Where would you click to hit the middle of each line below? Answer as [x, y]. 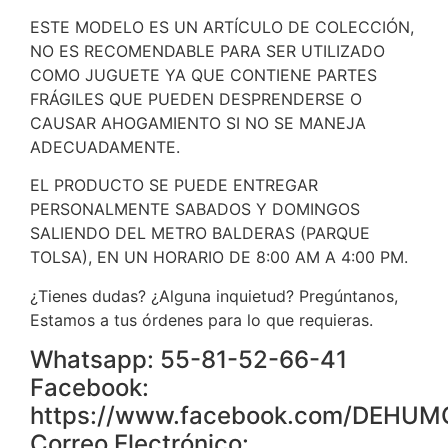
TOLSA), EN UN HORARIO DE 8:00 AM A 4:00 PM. [219, 257]
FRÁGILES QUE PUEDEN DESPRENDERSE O [196, 99]
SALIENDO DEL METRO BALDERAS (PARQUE [200, 233]
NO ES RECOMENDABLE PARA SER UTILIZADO [207, 51]
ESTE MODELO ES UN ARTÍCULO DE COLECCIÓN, [222, 27]
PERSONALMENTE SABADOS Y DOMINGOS [195, 209]
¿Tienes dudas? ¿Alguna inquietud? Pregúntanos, [214, 295]
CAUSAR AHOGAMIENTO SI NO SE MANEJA [198, 123]
